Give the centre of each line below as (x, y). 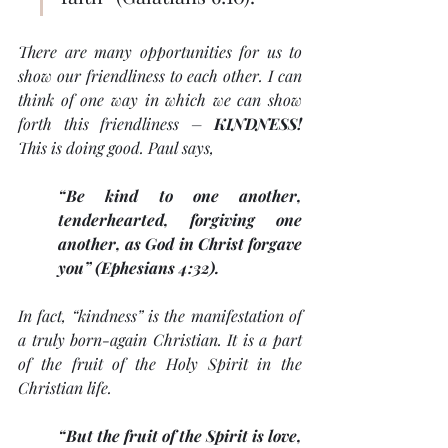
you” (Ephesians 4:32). (138, 268)
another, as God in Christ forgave (180, 244)
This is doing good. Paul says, (118, 148)
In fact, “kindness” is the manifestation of (160, 316)
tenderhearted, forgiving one (180, 220)
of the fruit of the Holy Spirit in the (160, 364)
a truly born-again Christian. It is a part (160, 340)
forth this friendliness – (116, 124)
